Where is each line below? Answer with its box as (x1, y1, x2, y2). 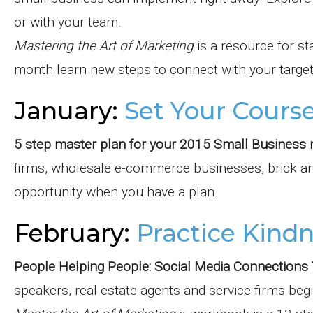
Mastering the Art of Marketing (14, 38, 194, 54)
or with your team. (14, 14, 122, 30)
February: (14, 219, 130, 248)
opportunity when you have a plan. (14, 184, 218, 200)
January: (14, 96, 118, 126)
